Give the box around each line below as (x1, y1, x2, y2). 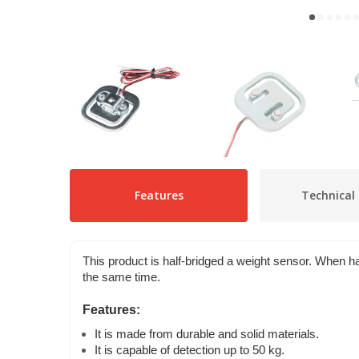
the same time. (83, 271, 160, 284)
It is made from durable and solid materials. (95, 328, 319, 341)
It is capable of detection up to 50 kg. (95, 344, 284, 357)
